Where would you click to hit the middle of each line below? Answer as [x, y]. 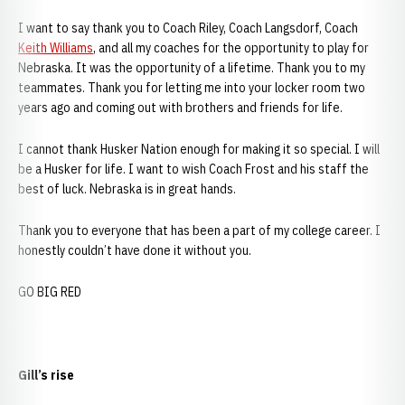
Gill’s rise [46, 375]
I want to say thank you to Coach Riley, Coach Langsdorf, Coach [188, 28]
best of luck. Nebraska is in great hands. [127, 189]
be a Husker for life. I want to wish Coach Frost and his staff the [193, 169]
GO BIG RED [50, 292]
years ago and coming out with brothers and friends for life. [180, 108]
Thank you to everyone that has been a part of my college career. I [199, 231]
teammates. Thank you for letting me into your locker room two [192, 88]
